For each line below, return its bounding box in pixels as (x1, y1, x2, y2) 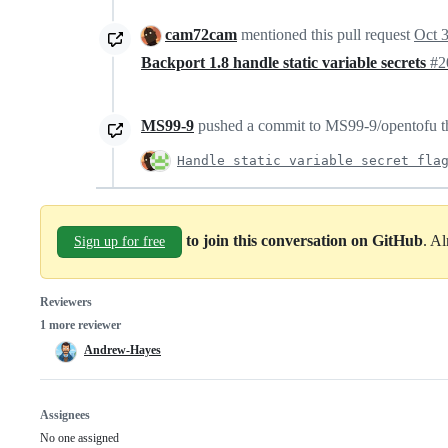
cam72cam (165, 25, 237, 43)
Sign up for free (74, 233, 165, 249)
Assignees (40, 407, 90, 422)
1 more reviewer (40, 317, 121, 332)
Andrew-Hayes (84, 342, 161, 357)
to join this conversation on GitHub (186, 231, 423, 249)
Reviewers (40, 294, 92, 309)
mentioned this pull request (237, 25, 414, 43)
